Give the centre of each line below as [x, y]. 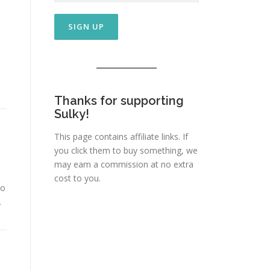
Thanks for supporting [119, 101]
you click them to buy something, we [126, 150]
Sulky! [72, 114]
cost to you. [77, 178]
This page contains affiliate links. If [121, 137]
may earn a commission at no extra [124, 164]
